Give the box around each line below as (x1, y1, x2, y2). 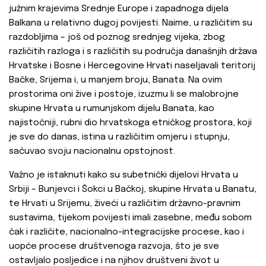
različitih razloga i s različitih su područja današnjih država (9, 47, 257, 57)
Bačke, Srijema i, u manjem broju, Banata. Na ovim (9, 75, 222, 85)
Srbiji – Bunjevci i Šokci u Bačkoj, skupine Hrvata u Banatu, (9, 185, 256, 195)
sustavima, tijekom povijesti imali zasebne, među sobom (9, 213, 252, 223)
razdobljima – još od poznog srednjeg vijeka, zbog (9, 33, 225, 43)
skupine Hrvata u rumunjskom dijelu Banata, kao (9, 104, 214, 114)
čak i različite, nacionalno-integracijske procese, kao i (9, 227, 244, 237)
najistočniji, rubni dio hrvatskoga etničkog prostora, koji (9, 118, 252, 128)
